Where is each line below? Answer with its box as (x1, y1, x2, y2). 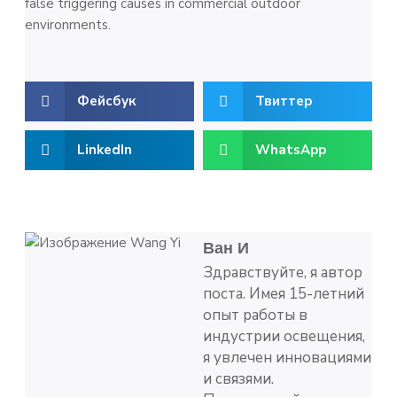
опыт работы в (203, 304, 307, 325)
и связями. (203, 368, 274, 389)
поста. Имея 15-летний (203, 283, 364, 304)
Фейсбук (76, 92, 136, 111)
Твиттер (254, 92, 313, 111)
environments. (25, 15, 111, 34)
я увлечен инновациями (203, 346, 371, 368)
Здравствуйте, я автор (203, 261, 362, 283)
